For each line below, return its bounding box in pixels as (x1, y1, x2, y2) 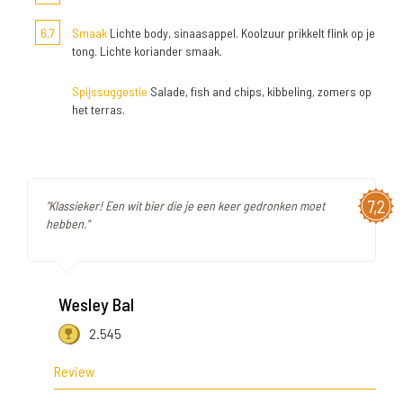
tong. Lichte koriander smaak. (72, 42, 222, 58)
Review (54, 362, 94, 380)
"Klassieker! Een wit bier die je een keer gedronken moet (46, 197, 325, 213)
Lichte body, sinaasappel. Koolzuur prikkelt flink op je (107, 24, 375, 40)
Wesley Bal (58, 292, 134, 315)
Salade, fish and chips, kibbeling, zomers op (148, 83, 372, 99)
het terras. (72, 101, 125, 117)
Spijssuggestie (72, 83, 148, 99)
